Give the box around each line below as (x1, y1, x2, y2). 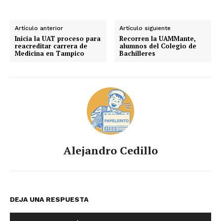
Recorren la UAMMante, (119, 34, 196, 43)
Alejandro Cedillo (63, 143, 158, 157)
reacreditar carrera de (15, 41, 87, 50)
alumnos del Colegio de (119, 41, 197, 50)
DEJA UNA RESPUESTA (10, 195, 88, 203)
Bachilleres (119, 48, 156, 58)
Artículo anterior (15, 24, 63, 32)
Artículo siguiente (119, 24, 171, 32)
